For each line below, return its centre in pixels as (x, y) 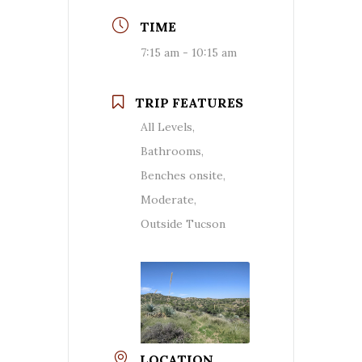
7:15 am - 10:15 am (189, 52)
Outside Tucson (183, 223)
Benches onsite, (183, 175)
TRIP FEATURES (189, 102)
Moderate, (168, 199)
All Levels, (168, 126)
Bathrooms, (172, 151)
